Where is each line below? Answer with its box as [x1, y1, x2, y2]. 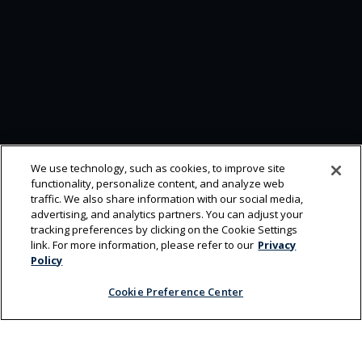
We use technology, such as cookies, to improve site [31, 161, 286, 175]
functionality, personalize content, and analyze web [31, 176, 285, 191]
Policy [31, 253, 63, 267]
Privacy [258, 238, 297, 252]
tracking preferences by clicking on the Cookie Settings [31, 222, 298, 237]
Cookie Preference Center [107, 284, 244, 299]
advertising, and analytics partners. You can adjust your [31, 207, 304, 221]
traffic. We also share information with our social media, [31, 192, 304, 206]
